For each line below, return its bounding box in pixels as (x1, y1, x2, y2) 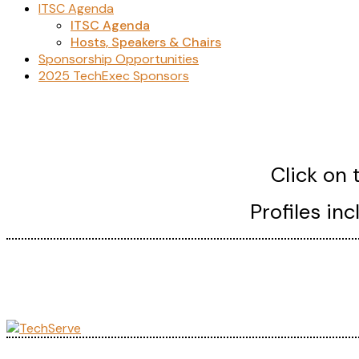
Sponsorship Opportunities (38, 50, 199, 67)
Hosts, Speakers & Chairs (71, 34, 221, 50)
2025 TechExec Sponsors (38, 67, 189, 84)
